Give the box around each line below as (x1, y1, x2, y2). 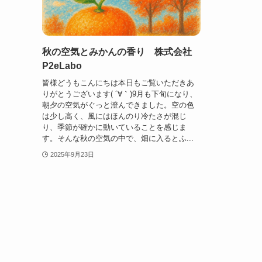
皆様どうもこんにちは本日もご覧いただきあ (42, 78, 194, 87)
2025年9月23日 (50, 150, 94, 158)
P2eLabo (42, 61, 82, 71)
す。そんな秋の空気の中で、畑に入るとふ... (42, 133, 194, 143)
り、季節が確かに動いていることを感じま (42, 122, 187, 132)
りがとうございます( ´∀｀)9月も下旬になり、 (42, 89, 197, 98)
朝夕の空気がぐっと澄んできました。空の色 (42, 100, 194, 109)
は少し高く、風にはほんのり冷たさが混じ (42, 111, 187, 120)
